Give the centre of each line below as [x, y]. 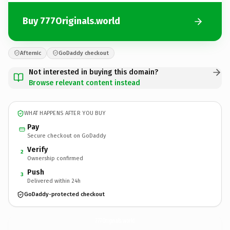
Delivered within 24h [54, 181]
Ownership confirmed [55, 158]
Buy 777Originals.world [71, 21]
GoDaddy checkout [84, 53]
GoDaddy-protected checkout [64, 194]
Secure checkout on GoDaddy [66, 136]
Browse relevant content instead [84, 83]
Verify [37, 149]
